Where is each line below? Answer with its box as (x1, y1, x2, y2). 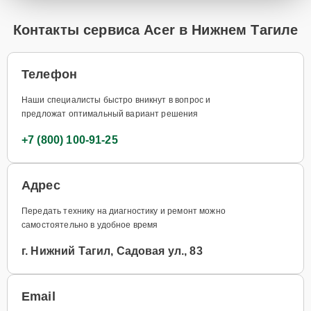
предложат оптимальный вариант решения (22, 108, 199, 119)
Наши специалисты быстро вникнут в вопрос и (22, 94, 211, 105)
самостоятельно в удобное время (22, 219, 158, 230)
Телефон (22, 67, 78, 81)
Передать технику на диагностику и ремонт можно (22, 205, 226, 216)
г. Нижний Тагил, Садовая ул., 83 (22, 244, 203, 257)
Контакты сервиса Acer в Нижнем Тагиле (12, 22, 299, 37)
